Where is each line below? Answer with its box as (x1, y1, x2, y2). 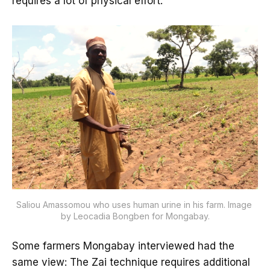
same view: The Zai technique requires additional (12, 256, 250, 269)
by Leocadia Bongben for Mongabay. (60, 211, 210, 222)
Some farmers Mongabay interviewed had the (12, 240, 234, 253)
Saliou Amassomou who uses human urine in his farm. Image (16, 199, 252, 210)
